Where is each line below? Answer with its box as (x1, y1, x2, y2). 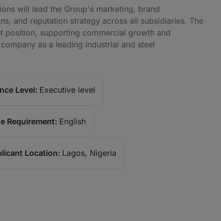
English (59, 116, 86, 126)
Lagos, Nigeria (62, 148, 116, 158)
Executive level (39, 85, 95, 95)
